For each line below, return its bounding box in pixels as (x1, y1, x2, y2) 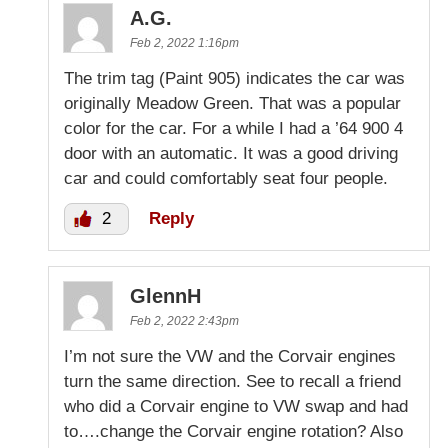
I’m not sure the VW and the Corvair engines (64, 346, 396, 366)
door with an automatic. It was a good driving (64, 143, 398, 163)
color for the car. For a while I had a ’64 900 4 (64, 118, 403, 138)
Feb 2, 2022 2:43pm (130, 313, 239, 328)
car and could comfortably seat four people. (64, 168, 388, 188)
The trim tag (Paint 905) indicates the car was (64, 68, 405, 88)
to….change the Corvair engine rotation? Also (64, 421, 403, 441)
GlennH (130, 284, 201, 307)
